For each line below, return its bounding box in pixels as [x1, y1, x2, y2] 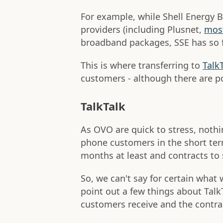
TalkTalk [81, 99, 125, 114]
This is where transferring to [81, 59, 203, 72]
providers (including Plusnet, [81, 23, 204, 36]
